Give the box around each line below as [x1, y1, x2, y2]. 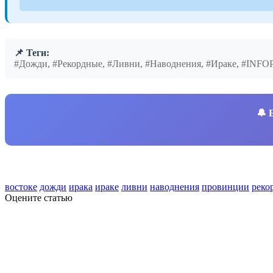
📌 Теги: [14, 48, 49, 58]
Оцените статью [5, 193, 73, 204]
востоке [5, 182, 37, 193]
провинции [202, 182, 249, 193]
